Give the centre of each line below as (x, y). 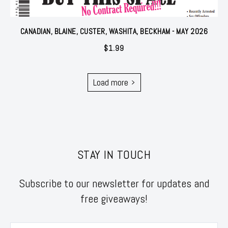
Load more (110, 82)
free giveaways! (114, 198)
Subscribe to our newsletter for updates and (114, 183)
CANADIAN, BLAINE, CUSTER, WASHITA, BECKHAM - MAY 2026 (114, 31)
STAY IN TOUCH (114, 154)
